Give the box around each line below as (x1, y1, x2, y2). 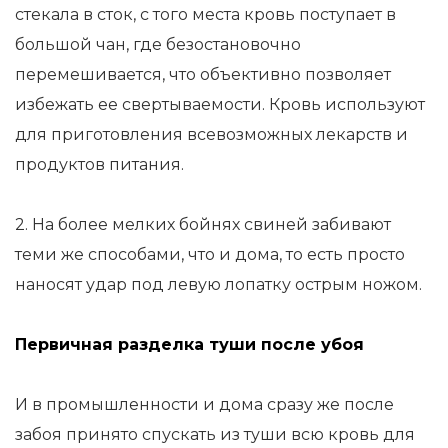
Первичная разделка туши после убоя (15, 335, 364, 354)
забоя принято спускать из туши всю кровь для (15, 425, 415, 444)
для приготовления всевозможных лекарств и (15, 125, 408, 144)
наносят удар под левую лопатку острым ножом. (15, 275, 422, 294)
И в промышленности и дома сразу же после (15, 395, 394, 414)
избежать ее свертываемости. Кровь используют (15, 95, 425, 114)
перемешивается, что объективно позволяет (15, 65, 391, 84)
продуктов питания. (15, 155, 184, 174)
